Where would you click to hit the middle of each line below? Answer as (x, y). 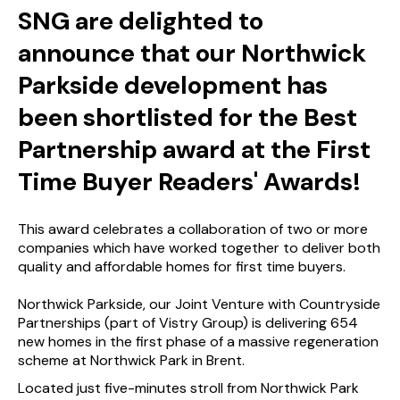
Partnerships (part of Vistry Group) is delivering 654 (188, 322)
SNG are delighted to (141, 21)
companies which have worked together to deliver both (199, 247)
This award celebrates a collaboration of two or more (193, 229)
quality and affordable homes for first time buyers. (182, 266)
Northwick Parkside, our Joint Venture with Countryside (199, 304)
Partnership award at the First (194, 150)
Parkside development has (173, 86)
